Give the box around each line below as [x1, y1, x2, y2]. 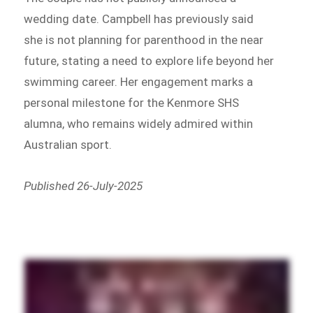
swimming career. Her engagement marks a [24, 74, 254, 89]
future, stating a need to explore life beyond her [24, 53, 275, 68]
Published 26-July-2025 [24, 179, 143, 194]
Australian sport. [24, 137, 112, 152]
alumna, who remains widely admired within [24, 116, 254, 131]
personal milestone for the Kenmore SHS [24, 95, 240, 110]
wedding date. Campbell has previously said [24, 11, 254, 26]
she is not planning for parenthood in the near [24, 32, 264, 47]
